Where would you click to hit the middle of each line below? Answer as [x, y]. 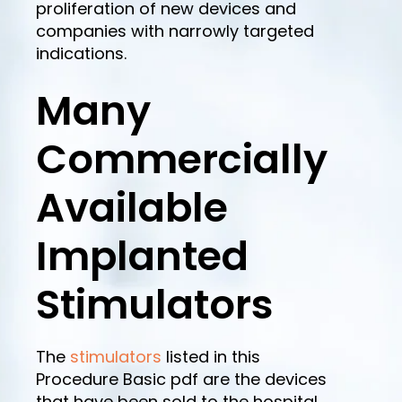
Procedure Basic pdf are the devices [181, 380]
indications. [81, 53]
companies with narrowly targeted [175, 31]
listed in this [211, 357]
